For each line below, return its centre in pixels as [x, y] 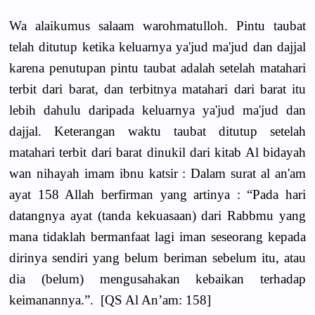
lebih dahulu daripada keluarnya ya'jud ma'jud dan [157, 110]
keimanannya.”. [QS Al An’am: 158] [110, 300]
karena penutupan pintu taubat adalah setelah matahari [157, 67]
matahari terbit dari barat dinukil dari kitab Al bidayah [157, 152]
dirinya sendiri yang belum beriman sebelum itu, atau [157, 257]
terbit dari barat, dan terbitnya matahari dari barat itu [157, 89]
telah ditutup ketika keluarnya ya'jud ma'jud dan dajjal [157, 46]
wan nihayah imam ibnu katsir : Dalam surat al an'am [157, 173]
